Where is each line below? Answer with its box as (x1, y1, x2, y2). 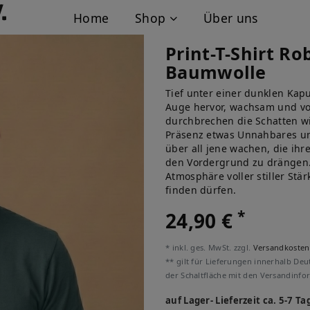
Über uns (203, 10, 258, 26)
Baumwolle (165, 60, 266, 84)
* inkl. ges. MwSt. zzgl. (165, 242, 253, 253)
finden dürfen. (165, 183, 237, 197)
